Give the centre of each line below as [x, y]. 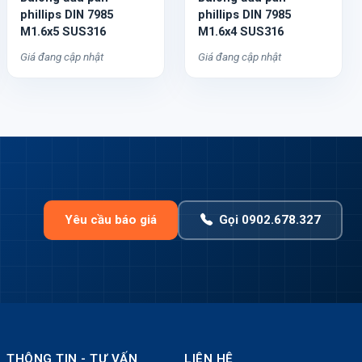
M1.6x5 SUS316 [63, 32]
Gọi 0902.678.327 [269, 220]
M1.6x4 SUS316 [241, 32]
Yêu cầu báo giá [111, 219]
